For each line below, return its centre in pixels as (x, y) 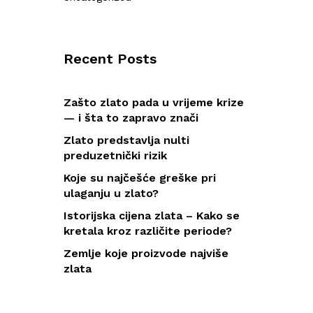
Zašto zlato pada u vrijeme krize (154, 102)
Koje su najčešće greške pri (140, 178)
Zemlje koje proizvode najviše (146, 253)
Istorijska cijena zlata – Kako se (152, 216)
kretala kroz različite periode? (148, 231)
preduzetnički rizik (115, 155)
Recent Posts (110, 59)
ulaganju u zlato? (111, 193)
